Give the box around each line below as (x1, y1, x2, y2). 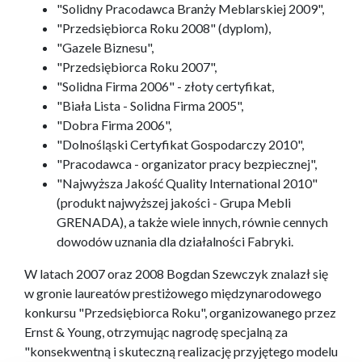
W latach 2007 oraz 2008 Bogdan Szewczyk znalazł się (24, 266, 328, 282)
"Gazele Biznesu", (57, 40, 154, 56)
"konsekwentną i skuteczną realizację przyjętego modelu (24, 343, 338, 360)
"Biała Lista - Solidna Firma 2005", (57, 98, 243, 114)
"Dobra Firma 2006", (57, 117, 171, 133)
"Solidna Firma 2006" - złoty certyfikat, (57, 78, 274, 95)
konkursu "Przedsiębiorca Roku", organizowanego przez (24, 305, 336, 321)
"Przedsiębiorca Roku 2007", (57, 59, 217, 75)
